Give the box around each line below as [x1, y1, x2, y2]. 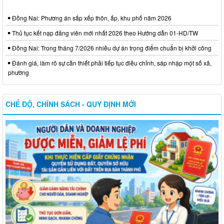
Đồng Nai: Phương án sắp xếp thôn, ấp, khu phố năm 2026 [10, 13, 171, 22]
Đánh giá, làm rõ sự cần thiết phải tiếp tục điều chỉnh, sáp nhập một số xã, [10, 58, 211, 67]
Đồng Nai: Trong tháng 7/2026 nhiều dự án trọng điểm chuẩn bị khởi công [10, 43, 211, 52]
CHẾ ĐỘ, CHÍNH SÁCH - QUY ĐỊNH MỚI [5, 99, 136, 109]
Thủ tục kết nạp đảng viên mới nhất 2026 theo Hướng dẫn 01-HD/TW [10, 28, 198, 37]
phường [8, 68, 29, 77]
